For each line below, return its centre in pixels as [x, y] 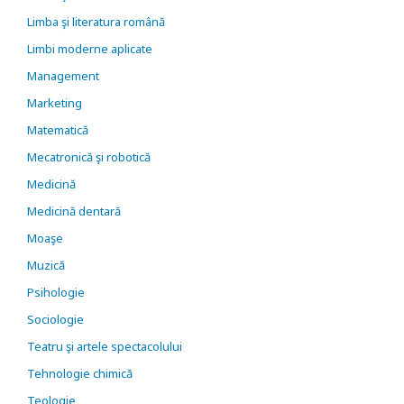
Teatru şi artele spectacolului [105, 346]
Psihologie [56, 292]
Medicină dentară [74, 211]
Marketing [55, 103]
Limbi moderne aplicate [90, 49]
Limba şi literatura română [96, 22]
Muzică [46, 265]
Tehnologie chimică [80, 373]
